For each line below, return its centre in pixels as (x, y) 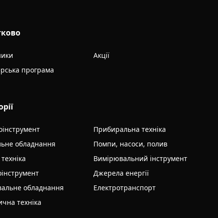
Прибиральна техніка (130, 129)
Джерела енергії (121, 173)
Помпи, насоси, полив (131, 144)
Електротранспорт (125, 188)
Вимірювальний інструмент (141, 159)
